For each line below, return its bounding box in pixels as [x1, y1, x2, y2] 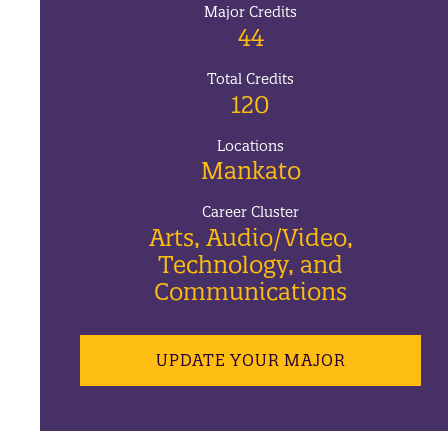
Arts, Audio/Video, [148, 222, 353, 252]
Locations [217, 136, 285, 155]
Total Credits [207, 70, 295, 88]
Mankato [200, 156, 301, 186]
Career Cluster [202, 203, 300, 222]
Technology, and [158, 249, 344, 279]
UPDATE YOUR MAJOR [155, 349, 346, 370]
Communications [154, 276, 348, 306]
